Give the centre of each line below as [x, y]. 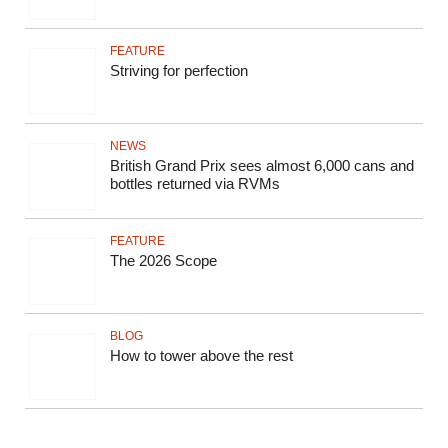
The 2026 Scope [163, 261]
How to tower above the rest [201, 356]
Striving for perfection [179, 71]
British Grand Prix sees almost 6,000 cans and [262, 166]
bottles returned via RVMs [195, 184]
